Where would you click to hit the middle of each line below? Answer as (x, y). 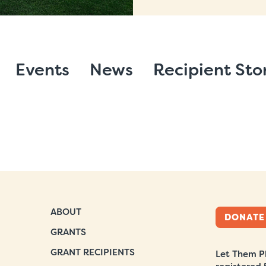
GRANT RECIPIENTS (93, 252)
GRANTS (69, 232)
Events (42, 70)
